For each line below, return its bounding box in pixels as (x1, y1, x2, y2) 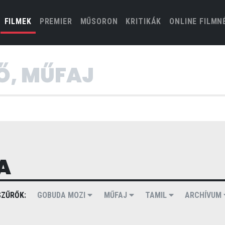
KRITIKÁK (126, 17, 162, 26)
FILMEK (4, 17, 32, 26)
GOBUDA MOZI (37, 190, 88, 200)
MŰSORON (80, 17, 118, 26)
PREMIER (39, 17, 72, 26)
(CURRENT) (31, 16, 73, 26)
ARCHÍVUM (185, 190, 224, 200)
